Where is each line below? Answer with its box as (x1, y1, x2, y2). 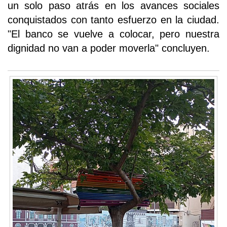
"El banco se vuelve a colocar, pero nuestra (8, 28, 219, 40)
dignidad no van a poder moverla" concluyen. (8, 42, 210, 54)
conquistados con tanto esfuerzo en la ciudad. (8, 14, 219, 25)
